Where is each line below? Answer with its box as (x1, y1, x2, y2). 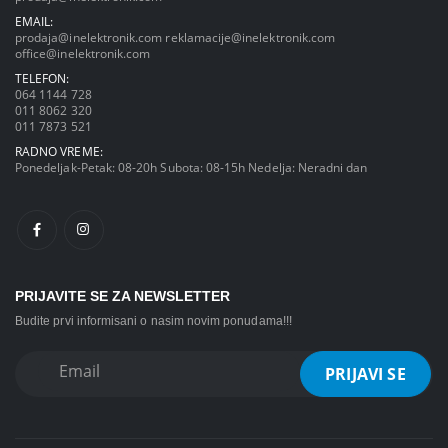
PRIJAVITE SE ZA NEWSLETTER (15, 287, 230, 304)
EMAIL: (15, 13, 54, 30)
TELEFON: (15, 70, 70, 87)
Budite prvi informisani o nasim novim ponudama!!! (15, 313, 292, 327)
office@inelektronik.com (15, 45, 151, 62)
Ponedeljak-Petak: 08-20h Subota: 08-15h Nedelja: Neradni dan (15, 159, 368, 176)
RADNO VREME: (15, 143, 103, 160)
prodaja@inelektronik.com (15, 29, 163, 46)
